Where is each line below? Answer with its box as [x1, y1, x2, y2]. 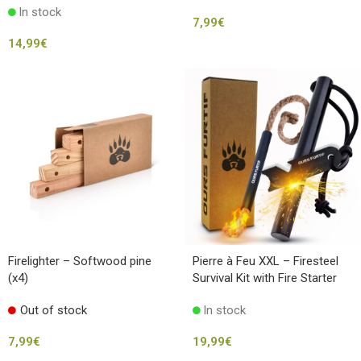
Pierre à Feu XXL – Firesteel [193, 253, 338, 268]
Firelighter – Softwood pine [8, 253, 151, 268]
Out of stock [20, 302, 87, 317]
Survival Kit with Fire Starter [193, 270, 337, 285]
